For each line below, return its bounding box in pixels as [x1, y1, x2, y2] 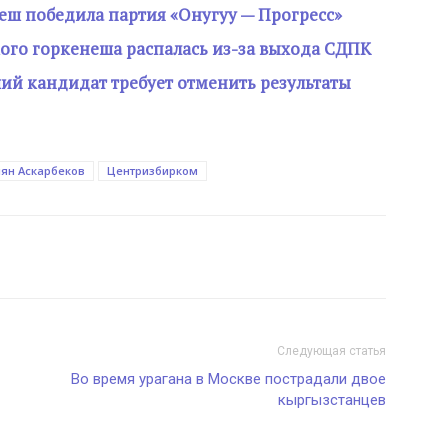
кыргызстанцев [278, 391, 386, 409]
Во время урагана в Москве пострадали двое [71, 370, 386, 388]
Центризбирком [107, 163, 198, 178]
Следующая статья [277, 344, 386, 358]
